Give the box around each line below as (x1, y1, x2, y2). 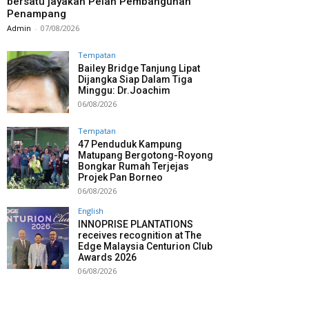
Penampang (7, 8, 66, 21)
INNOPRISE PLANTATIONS (78, 219, 193, 230)
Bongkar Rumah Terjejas (78, 161, 189, 172)
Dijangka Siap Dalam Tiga (78, 74, 192, 86)
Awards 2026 (78, 252, 137, 263)
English (78, 206, 103, 217)
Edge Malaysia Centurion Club (78, 241, 212, 252)
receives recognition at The (78, 230, 201, 241)
